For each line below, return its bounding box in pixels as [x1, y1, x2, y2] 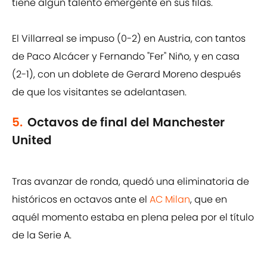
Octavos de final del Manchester [27, 114, 225, 131]
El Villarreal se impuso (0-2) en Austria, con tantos [12, 32, 246, 46]
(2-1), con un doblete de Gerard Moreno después [12, 67, 241, 82]
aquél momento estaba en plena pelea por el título [12, 210, 254, 225]
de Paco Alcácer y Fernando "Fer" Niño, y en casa [12, 49, 240, 64]
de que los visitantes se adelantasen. [12, 85, 187, 100]
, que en [190, 193, 227, 207]
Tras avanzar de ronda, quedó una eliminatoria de [12, 175, 249, 189]
